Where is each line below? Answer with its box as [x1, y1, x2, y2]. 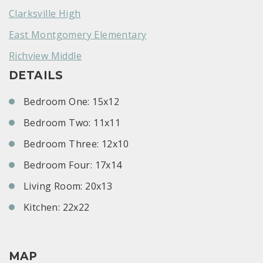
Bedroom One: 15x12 [23, 95, 120, 109]
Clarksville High [9, 7, 81, 21]
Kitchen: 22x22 [23, 201, 90, 214]
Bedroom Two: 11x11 [23, 116, 121, 130]
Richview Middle [9, 49, 82, 63]
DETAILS [9, 69, 63, 83]
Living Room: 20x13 [23, 180, 113, 193]
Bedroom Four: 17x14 [23, 159, 122, 172]
